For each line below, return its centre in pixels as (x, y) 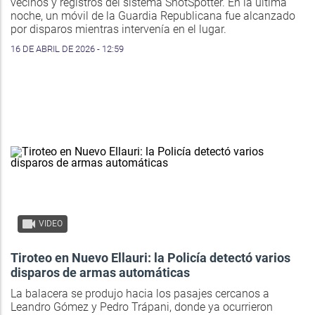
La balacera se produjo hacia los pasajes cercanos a (140, 294)
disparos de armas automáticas (100, 273)
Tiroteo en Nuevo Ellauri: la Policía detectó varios (150, 258)
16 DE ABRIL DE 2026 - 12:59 (67, 49)
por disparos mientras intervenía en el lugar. (118, 30)
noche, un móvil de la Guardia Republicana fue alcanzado (153, 16)
